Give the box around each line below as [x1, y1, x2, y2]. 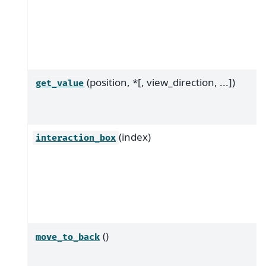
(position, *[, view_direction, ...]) [87, 75, 235, 89]
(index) [119, 129, 151, 144]
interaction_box [36, 132, 116, 144]
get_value [36, 77, 84, 89]
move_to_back [36, 231, 100, 243]
